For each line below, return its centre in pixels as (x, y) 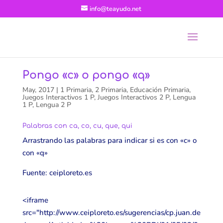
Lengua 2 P (53, 105)
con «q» (35, 153)
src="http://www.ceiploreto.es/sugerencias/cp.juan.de (111, 212)
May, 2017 (38, 90)
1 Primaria (76, 90)
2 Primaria (111, 90)
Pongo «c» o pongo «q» (86, 75)
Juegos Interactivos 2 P (133, 97)
